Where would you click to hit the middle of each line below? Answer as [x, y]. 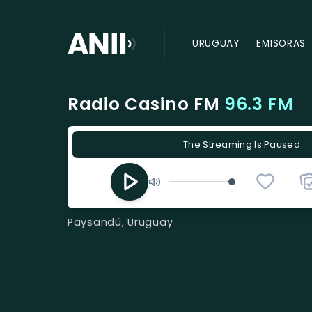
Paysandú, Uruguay [120, 222]
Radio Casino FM [146, 104]
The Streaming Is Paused [242, 144]
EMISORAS [281, 44]
